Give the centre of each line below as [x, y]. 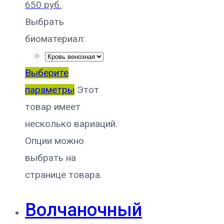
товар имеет [53, 107]
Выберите [47, 73]
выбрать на [50, 158]
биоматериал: [55, 39]
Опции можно [54, 141]
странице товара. [63, 175]
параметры [50, 90]
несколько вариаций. [71, 124]
